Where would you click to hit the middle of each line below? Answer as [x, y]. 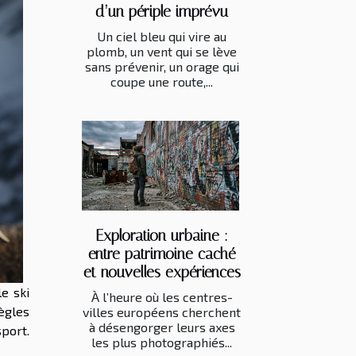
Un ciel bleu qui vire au [162, 36]
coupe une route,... [162, 81]
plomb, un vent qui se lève [162, 51]
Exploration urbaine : [162, 235]
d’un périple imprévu [162, 11]
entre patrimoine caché [162, 253]
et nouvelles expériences [162, 272]
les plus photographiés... [162, 342]
